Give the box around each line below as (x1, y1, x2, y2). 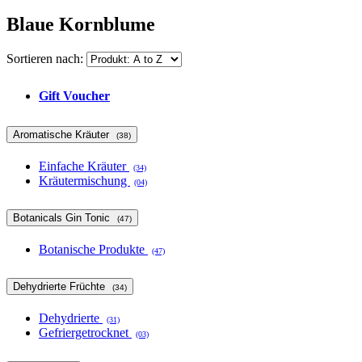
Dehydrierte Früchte (13, 280, 108, 293)
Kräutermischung (39, 173, 130, 187)
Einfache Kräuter (39, 158, 129, 173)
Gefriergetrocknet (39, 325, 132, 339)
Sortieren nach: (6, 52, 83, 66)
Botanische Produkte (39, 242, 148, 256)
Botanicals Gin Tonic (13, 211, 113, 224)
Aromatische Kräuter (13, 128, 112, 141)
